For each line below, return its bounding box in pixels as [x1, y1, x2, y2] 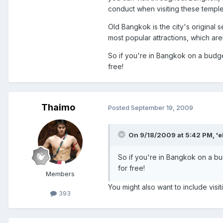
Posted [108, 104, 131, 112]
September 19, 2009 [131, 104, 193, 112]
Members [46, 169, 75, 178]
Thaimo [41, 102, 75, 112]
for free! [118, 163, 145, 172]
